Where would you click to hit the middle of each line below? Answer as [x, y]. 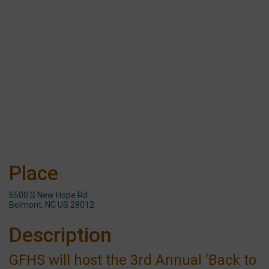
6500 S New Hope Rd [48, 195]
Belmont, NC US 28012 [52, 204]
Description [60, 235]
